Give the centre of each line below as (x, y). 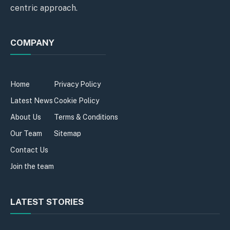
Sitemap (68, 133)
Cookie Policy (76, 100)
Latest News (32, 100)
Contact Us (29, 150)
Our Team (26, 133)
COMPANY (32, 42)
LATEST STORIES (47, 202)
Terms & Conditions (86, 117)
